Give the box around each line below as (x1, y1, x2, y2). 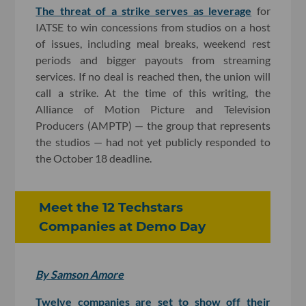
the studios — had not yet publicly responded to (36, 135, 270, 148)
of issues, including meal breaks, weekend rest (36, 36, 270, 50)
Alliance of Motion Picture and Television (36, 102, 270, 115)
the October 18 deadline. (36, 151, 152, 165)
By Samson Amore (36, 268, 124, 281)
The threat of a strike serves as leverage (36, 3, 252, 17)
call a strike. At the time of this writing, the (36, 85, 270, 99)
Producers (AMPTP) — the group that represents (36, 118, 270, 132)
